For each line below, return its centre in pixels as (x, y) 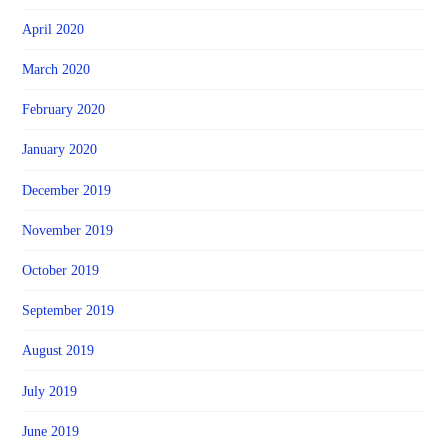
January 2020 (60, 150)
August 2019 (58, 351)
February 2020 (64, 110)
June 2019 (51, 431)
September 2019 (68, 311)
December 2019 (67, 190)
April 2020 (53, 29)
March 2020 (56, 70)
